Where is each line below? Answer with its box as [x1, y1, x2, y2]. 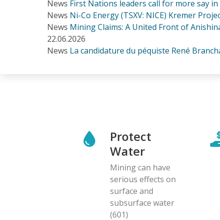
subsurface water [110, 197, 174, 208]
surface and [110, 185, 153, 196]
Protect [110, 128, 151, 144]
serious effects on [110, 173, 176, 185]
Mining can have [110, 162, 170, 173]
